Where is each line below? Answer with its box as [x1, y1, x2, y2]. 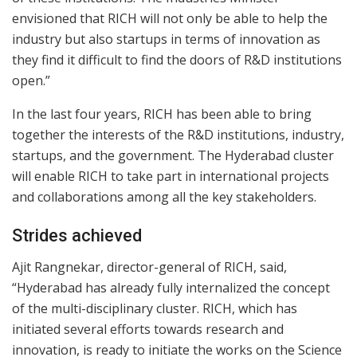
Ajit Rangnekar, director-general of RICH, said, [12, 258, 287, 277]
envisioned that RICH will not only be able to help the [12, 9, 328, 27]
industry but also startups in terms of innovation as [12, 29, 320, 48]
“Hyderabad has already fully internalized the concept [12, 279, 330, 297]
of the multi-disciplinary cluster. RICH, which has [12, 300, 297, 318]
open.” [12, 71, 50, 89]
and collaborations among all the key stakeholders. [12, 187, 316, 206]
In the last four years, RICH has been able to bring [12, 104, 312, 123]
